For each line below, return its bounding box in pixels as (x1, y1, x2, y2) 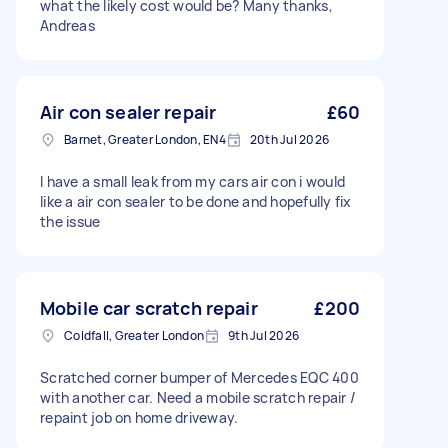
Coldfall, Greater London (64, 327, 204, 344)
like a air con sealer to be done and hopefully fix (40, 192, 352, 211)
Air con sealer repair (40, 100, 217, 124)
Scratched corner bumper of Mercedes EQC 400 (40, 368, 359, 387)
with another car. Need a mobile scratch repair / (40, 388, 356, 407)
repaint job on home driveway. (40, 408, 239, 427)
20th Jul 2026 (249, 131, 329, 148)
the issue (40, 212, 101, 231)
